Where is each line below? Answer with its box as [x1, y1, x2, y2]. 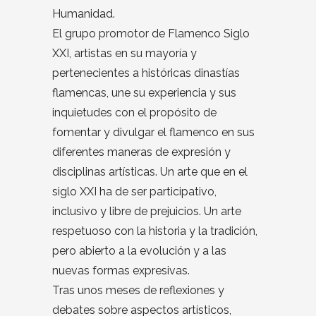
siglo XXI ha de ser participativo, [52, 185, 217, 199]
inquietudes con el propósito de [52, 106, 217, 120]
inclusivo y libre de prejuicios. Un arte [52, 205, 241, 219]
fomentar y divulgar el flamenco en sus [52, 126, 255, 140]
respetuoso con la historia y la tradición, [52, 224, 257, 238]
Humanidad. [52, 7, 115, 21]
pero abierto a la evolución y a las [52, 244, 226, 258]
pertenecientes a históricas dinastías [52, 66, 240, 80]
